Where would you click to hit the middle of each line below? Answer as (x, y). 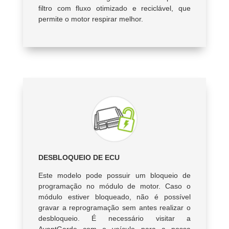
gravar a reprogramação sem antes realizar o (114, 208)
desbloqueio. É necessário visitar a (114, 219)
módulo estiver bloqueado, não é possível (114, 197)
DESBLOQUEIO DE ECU (79, 158)
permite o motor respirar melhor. (90, 19)
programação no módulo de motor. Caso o (114, 186)
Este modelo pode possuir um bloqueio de (114, 176)
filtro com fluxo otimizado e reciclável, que (114, 8)
